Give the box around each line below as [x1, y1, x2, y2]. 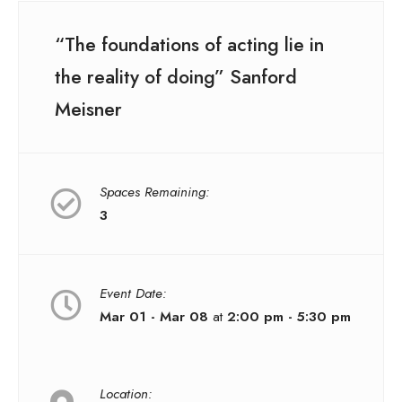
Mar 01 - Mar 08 [100, 306, 208, 327]
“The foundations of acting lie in [55, 30, 324, 58]
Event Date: [100, 283, 166, 303]
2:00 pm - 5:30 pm [227, 306, 351, 327]
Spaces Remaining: [100, 181, 209, 202]
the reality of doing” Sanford [55, 62, 297, 91]
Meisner [55, 94, 122, 123]
